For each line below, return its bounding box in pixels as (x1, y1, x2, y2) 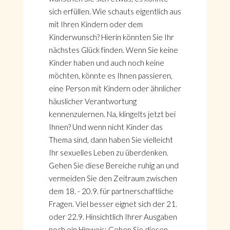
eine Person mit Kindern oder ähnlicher (48, 84, 181, 93)
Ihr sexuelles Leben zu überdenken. (48, 148, 168, 157)
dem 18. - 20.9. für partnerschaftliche (48, 186, 174, 196)
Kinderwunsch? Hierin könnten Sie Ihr (48, 32, 174, 42)
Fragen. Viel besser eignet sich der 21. (48, 199, 177, 208)
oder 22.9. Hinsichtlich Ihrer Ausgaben (48, 212, 177, 221)
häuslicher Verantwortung (48, 97, 137, 106)
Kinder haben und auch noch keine (48, 58, 164, 67)
